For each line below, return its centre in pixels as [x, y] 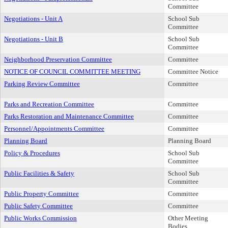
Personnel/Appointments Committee [54, 129]
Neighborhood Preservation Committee [58, 59]
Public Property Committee [41, 194]
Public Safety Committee [38, 206]
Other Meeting [188, 218]
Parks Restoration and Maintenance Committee [69, 116]
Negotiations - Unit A [33, 19]
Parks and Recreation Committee [49, 104]
